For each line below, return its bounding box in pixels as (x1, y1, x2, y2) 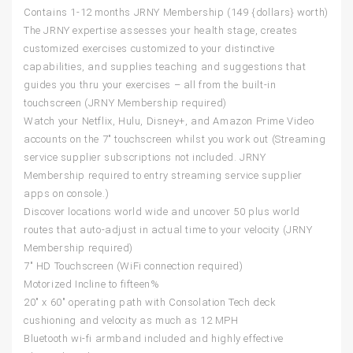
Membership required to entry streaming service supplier (24, 169, 303, 182)
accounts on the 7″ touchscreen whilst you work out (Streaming (24, 133, 326, 146)
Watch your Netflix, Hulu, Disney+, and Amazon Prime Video (24, 115, 314, 128)
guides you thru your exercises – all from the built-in (24, 79, 277, 91)
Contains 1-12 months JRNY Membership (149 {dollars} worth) (24, 6, 329, 19)
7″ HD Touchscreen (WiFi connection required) (24, 260, 243, 273)
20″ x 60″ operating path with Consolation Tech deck (24, 296, 277, 309)
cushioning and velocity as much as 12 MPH (24, 314, 239, 327)
